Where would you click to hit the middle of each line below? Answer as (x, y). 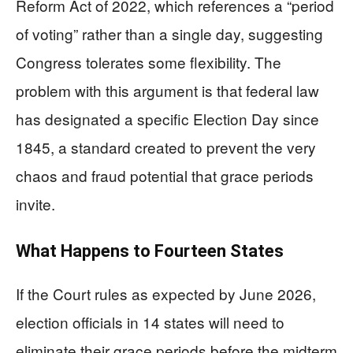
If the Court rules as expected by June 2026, (166, 294)
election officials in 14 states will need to (150, 322)
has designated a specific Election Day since (167, 119)
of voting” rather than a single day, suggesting (169, 33)
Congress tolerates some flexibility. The (149, 62)
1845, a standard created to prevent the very (166, 147)
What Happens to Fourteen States (150, 251)
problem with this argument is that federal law (167, 90)
